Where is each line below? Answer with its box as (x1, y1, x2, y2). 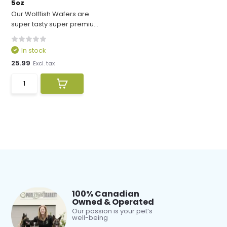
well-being (72, 213, 108, 222)
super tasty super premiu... (11, 19, 99, 29)
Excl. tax (33, 59, 55, 67)
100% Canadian (72, 188, 140, 200)
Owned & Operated (72, 196, 155, 208)
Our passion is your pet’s (72, 206, 153, 216)
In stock (21, 46, 47, 55)
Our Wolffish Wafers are (11, 9, 90, 19)
